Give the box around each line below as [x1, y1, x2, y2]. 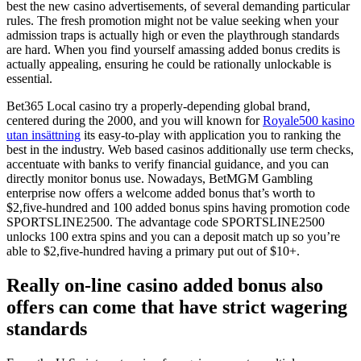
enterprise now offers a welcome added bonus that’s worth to [6, 185, 315, 200]
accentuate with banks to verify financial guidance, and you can [6, 156, 329, 171]
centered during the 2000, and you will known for [6, 113, 263, 127]
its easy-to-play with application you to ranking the [81, 127, 341, 142]
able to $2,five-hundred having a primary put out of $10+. [6, 243, 300, 258]
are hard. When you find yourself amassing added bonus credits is [6, 42, 340, 56]
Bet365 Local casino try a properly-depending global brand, [6, 98, 310, 113]
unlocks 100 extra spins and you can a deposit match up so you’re [6, 229, 340, 243]
